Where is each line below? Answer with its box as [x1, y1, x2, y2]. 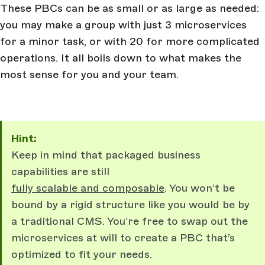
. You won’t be [164, 181, 235, 195]
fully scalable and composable [11, 181, 164, 195]
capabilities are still [11, 164, 109, 178]
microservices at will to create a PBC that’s [11, 231, 235, 244]
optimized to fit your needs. [11, 247, 152, 261]
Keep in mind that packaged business [11, 148, 201, 161]
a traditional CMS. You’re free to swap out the [11, 214, 248, 228]
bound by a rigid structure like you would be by [11, 198, 250, 211]
